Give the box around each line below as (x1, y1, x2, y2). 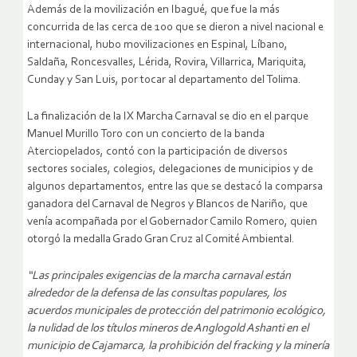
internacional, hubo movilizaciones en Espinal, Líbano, (27, 38, 288, 51)
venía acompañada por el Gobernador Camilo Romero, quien (27, 215, 317, 228)
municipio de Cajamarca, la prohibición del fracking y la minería (27, 339, 329, 352)
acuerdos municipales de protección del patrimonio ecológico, (27, 304, 326, 317)
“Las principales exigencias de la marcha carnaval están (27, 269, 291, 282)
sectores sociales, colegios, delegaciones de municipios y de (27, 163, 313, 175)
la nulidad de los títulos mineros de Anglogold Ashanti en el (27, 322, 308, 335)
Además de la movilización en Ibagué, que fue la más (27, 3, 280, 16)
